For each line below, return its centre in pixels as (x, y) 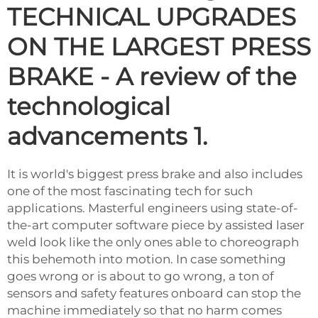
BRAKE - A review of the (152, 76)
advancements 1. (107, 136)
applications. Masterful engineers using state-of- (153, 208)
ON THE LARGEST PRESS (159, 46)
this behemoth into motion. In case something (147, 259)
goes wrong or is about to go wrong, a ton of (141, 276)
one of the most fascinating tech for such (130, 191)
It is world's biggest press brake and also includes (155, 174)
